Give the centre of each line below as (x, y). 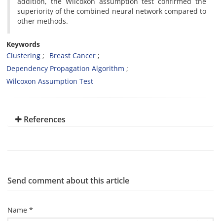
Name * (20, 210)
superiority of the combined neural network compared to (112, 11)
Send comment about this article (68, 181)
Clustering (23, 55)
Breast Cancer (73, 55)
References (44, 119)
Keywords (23, 44)
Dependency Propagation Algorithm (65, 68)
